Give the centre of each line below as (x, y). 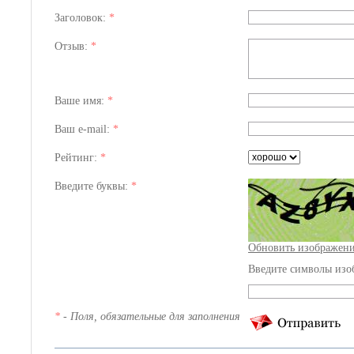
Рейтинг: (77, 158)
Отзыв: (73, 46)
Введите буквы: (93, 186)
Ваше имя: (81, 101)
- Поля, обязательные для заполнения (150, 316)
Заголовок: (82, 18)
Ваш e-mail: (84, 129)
